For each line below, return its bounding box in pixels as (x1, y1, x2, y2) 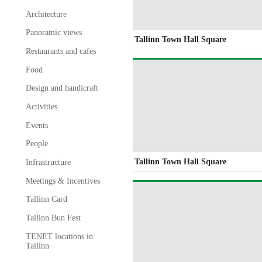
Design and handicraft (25, 84, 98, 93)
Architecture (25, 9, 67, 19)
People (25, 139, 48, 149)
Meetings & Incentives (25, 176, 100, 185)
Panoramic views (25, 28, 82, 37)
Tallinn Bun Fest (25, 213, 81, 222)
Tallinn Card (25, 195, 67, 204)
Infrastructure (25, 157, 71, 167)
